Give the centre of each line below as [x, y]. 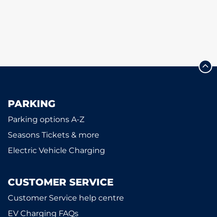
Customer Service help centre [66, 198]
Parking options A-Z [46, 119]
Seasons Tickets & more [54, 135]
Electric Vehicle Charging [56, 150]
